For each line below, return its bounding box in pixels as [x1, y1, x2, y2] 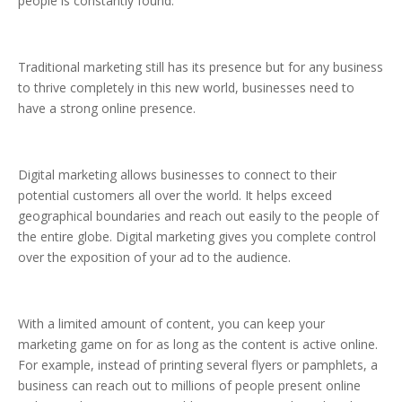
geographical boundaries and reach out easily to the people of [18, 207, 379, 225]
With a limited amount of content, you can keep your [18, 315, 325, 333]
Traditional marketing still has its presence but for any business [18, 58, 383, 76]
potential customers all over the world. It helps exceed [18, 187, 332, 205]
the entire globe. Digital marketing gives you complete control [18, 228, 376, 246]
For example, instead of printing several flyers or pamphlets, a [18, 356, 378, 374]
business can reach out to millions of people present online [18, 377, 361, 395]
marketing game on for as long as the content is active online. [18, 336, 378, 354]
